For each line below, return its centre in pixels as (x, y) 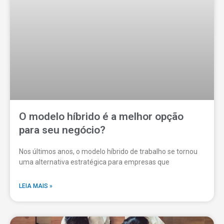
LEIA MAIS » (36, 186)
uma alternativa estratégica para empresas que (94, 162)
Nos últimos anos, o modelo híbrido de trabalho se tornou (108, 152)
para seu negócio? (62, 130)
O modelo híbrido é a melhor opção (101, 117)
